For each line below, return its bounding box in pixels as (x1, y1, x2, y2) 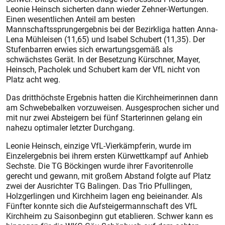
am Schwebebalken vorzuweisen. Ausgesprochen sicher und (6, 102, 219, 113)
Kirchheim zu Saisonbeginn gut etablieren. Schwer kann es (6, 210, 213, 221)
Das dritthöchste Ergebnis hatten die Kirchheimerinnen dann (6, 92, 218, 103)
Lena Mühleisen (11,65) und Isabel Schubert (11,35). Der (6, 34, 205, 45)
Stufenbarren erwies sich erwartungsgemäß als (6, 44, 173, 55)
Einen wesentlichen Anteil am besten (6, 14, 135, 25)
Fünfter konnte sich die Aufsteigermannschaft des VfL (6, 200, 197, 211)
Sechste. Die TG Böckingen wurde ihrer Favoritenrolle (6, 160, 193, 171)
